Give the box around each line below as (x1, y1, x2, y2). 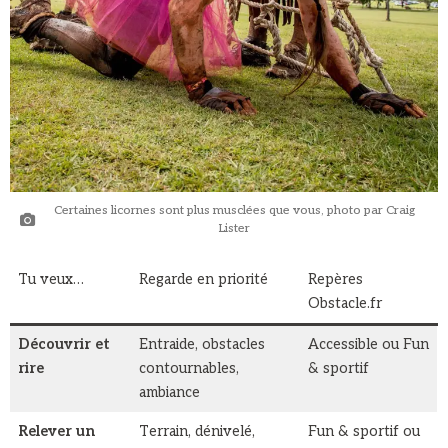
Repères (308, 271, 364, 289)
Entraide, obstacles (139, 336, 266, 354)
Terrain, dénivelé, (139, 423, 256, 441)
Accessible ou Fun (308, 336, 430, 354)
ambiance (139, 384, 201, 402)
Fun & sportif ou (308, 423, 421, 441)
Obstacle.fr (308, 295, 383, 313)
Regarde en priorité (139, 271, 269, 289)
